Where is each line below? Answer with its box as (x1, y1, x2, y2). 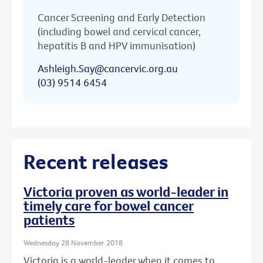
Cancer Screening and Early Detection (38, 10, 205, 24)
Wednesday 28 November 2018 (23, 238, 123, 248)
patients (23, 211, 75, 229)
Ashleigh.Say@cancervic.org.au (38, 61, 178, 75)
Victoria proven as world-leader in (23, 183, 228, 201)
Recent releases (23, 147, 168, 175)
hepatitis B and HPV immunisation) (38, 38, 195, 52)
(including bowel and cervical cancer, (38, 24, 201, 38)
